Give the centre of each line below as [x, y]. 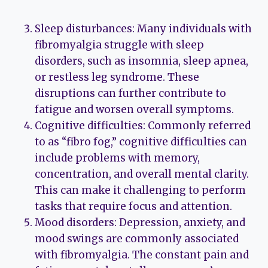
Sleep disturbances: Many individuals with [143, 29]
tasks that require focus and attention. [133, 207]
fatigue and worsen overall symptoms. [134, 110]
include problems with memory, [117, 158]
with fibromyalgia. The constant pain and [142, 255]
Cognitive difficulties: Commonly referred [143, 126]
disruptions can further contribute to [130, 94]
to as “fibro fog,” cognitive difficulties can [141, 142]
